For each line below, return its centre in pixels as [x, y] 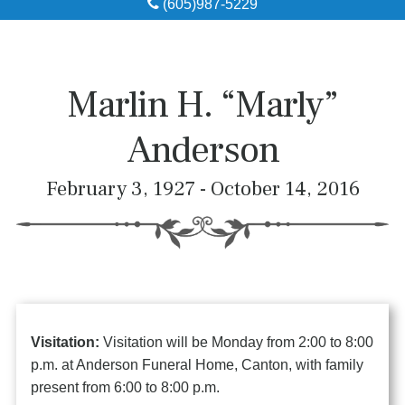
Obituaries [202, 29]
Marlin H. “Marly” [202, 104]
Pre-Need [202, 127]
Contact [202, 225]
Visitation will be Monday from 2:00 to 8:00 [239, 342]
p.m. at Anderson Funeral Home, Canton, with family [198, 364]
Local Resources [202, 78]
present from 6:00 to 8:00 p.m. [126, 387]
